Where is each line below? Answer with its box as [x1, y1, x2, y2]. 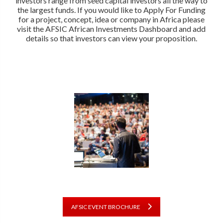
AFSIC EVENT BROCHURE [71, 203, 140, 211]
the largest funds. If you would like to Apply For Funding [17, 4, 206, 14]
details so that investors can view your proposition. [25, 33, 197, 43]
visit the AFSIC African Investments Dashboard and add [17, 23, 206, 33]
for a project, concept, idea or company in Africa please [18, 14, 205, 24]
